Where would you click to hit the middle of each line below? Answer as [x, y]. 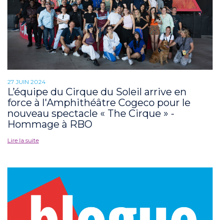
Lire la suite [23, 140]
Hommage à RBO [50, 124]
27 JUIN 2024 [27, 82]
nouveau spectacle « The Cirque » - [91, 113]
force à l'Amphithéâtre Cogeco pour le [99, 102]
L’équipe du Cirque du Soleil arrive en [97, 92]
